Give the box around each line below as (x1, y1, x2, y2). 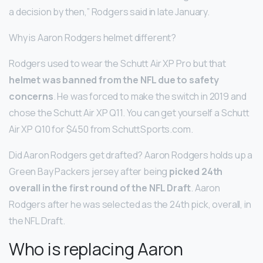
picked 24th (169, 164, 223, 178)
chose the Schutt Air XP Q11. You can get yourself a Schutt (9, 106, 250, 119)
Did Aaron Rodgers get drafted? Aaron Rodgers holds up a (9, 148, 253, 161)
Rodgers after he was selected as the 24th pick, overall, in (9, 197, 251, 211)
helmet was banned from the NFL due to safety (9, 73, 219, 86)
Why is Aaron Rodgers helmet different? (9, 31, 177, 44)
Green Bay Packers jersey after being (9, 164, 170, 178)
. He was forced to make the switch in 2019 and (53, 89, 247, 103)
